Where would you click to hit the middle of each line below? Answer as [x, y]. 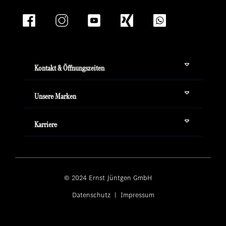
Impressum [136, 195]
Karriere [46, 124]
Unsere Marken [55, 96]
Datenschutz [92, 195]
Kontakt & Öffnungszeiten [69, 68]
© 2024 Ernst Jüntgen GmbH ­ [113, 178]
